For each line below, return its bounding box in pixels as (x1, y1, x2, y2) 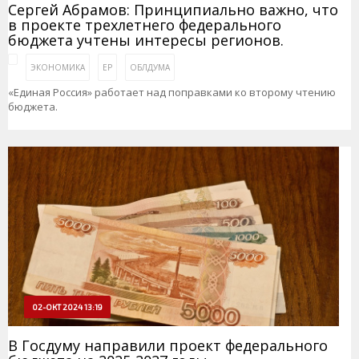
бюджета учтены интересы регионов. (8, 30, 284, 50)
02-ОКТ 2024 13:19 (32, 302, 103, 313)
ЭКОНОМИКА (30, 61, 85, 73)
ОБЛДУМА (130, 61, 170, 73)
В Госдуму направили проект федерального (8, 336, 328, 356)
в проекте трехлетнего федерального (8, 14, 281, 34)
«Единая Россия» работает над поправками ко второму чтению (8, 84, 336, 99)
